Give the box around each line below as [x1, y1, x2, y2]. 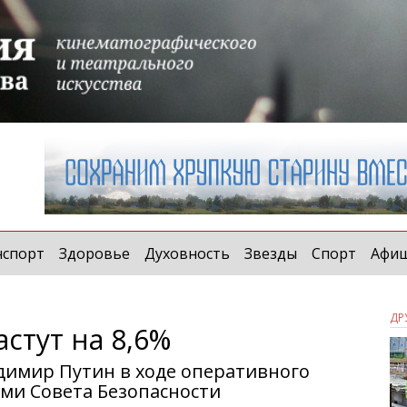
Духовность [144, 243, 230, 263]
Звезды [244, 243, 297, 263]
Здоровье [59, 243, 130, 263]
